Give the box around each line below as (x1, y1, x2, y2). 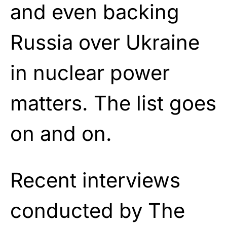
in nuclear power (10, 60, 170, 85)
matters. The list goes (10, 90, 216, 116)
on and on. (10, 121, 112, 146)
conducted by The (10, 198, 185, 223)
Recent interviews (10, 167, 180, 193)
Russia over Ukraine (10, 29, 200, 55)
